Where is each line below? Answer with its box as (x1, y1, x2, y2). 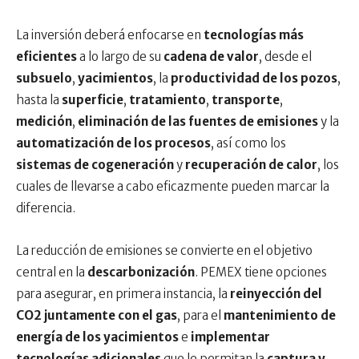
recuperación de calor (185, 157, 317, 172)
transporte (212, 92, 280, 107)
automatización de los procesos (16, 135, 211, 151)
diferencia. (16, 200, 75, 216)
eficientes (16, 49, 79, 64)
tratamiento (129, 92, 206, 107)
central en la (16, 264, 87, 280)
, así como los (211, 135, 286, 151)
